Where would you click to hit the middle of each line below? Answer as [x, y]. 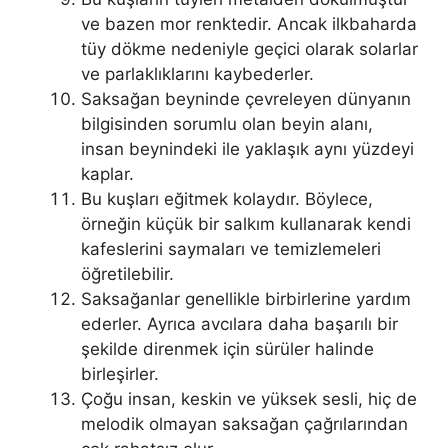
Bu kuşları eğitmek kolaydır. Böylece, [227, 198]
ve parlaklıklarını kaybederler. [197, 73]
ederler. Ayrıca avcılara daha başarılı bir [239, 323]
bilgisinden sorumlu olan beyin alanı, [227, 123]
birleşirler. [120, 373]
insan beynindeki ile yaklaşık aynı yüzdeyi [247, 148]
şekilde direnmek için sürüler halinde [227, 348]
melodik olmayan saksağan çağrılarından [244, 423]
